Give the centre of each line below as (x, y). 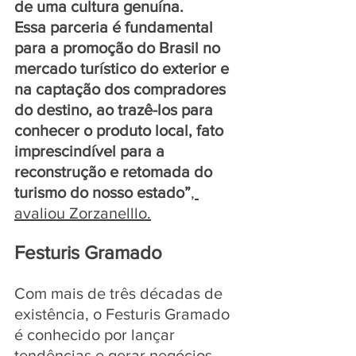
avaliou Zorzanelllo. (83, 213)
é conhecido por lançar (97, 334)
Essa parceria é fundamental (116, 27)
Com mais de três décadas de (120, 293)
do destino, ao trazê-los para (116, 109)
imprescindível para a (91, 151)
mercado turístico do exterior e (124, 68)
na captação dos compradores (122, 89)
